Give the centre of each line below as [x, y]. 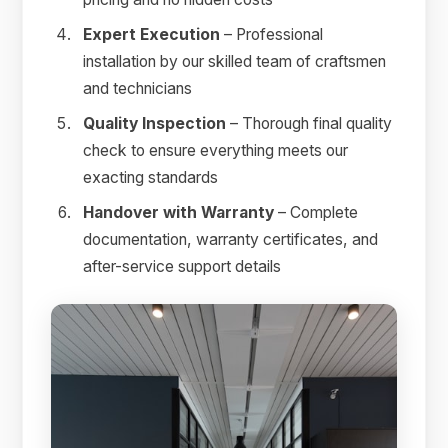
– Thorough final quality [309, 124]
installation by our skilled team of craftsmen [235, 62]
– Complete [316, 213]
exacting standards [151, 178]
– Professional [272, 35]
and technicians [138, 89]
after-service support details [182, 267]
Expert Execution [152, 35]
